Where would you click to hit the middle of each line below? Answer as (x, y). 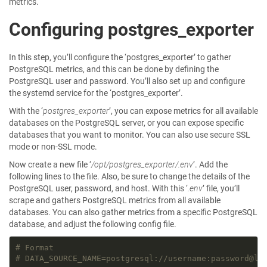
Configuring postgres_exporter (131, 30)
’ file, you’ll (221, 188)
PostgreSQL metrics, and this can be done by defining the (114, 69)
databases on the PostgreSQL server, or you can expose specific (126, 123)
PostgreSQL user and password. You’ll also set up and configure (127, 81)
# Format (34, 247)
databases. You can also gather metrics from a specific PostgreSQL (133, 212)
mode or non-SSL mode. (53, 147)
